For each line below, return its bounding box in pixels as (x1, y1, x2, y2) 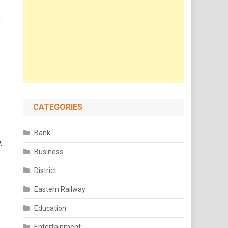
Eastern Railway (34, 185, 86, 193)
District (34, 166, 57, 175)
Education (34, 204, 67, 212)
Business (34, 148, 64, 156)
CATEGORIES (33, 102, 83, 112)
